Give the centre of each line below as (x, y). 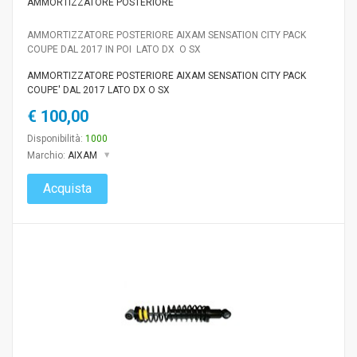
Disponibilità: (56, 138)
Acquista (67, 188)
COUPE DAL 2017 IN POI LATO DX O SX (114, 49)
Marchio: (47, 155)
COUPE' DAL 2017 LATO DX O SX (98, 90)
